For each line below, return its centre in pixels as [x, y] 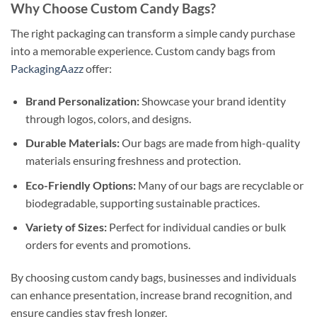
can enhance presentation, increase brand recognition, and [151, 295]
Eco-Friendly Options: [80, 185]
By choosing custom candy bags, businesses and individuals [154, 277]
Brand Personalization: [82, 100]
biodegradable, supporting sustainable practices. [142, 202]
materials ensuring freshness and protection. [133, 161]
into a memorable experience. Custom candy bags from [143, 50]
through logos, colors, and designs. [108, 118]
